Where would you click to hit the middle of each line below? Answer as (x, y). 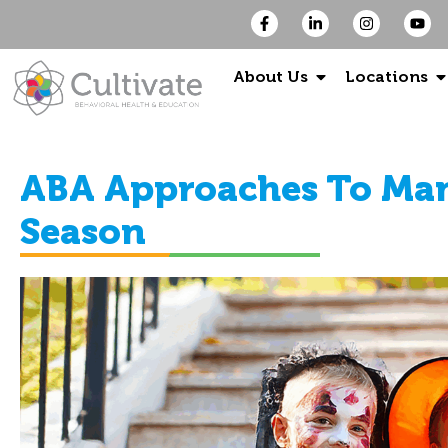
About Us (271, 77)
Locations (387, 77)
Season (83, 232)
